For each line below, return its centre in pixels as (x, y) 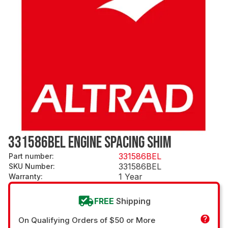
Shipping (133, 201)
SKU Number (31, 166)
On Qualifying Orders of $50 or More (87, 220)
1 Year (131, 176)
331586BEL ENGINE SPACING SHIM (90, 142)
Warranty (25, 176)
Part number (30, 156)
